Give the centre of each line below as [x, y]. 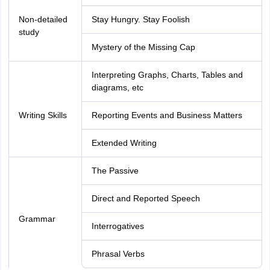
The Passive [115, 171]
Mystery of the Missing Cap [143, 47]
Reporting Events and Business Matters [167, 115]
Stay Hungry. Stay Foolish [140, 19]
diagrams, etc [117, 87]
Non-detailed [43, 19]
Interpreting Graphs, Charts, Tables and [167, 75]
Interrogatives [118, 226]
